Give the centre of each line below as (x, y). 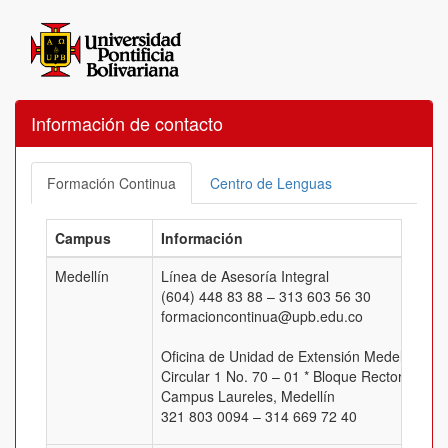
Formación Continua (111, 183)
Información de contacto (127, 123)
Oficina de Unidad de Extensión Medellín (289, 356)
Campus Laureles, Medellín (248, 396)
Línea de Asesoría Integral (245, 276)
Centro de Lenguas (271, 183)
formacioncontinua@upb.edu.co (262, 316)
